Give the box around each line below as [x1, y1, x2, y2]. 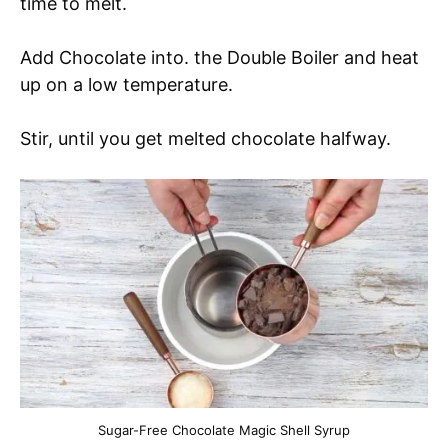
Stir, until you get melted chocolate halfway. [20, 127, 396, 149]
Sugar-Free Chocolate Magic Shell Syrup [98, 422, 350, 439]
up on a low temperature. [20, 73, 233, 95]
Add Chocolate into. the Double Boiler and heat [20, 46, 419, 68]
